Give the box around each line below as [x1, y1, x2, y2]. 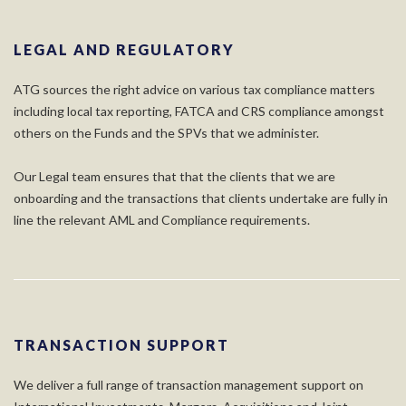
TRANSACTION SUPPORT [14, 336, 229, 353]
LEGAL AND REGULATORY [14, 41, 235, 58]
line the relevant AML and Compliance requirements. [14, 212, 310, 227]
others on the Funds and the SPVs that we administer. [14, 125, 319, 140]
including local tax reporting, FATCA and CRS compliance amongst [14, 103, 384, 119]
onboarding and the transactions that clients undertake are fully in [14, 190, 388, 206]
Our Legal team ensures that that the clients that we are [14, 169, 335, 184]
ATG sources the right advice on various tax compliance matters [14, 82, 375, 97]
